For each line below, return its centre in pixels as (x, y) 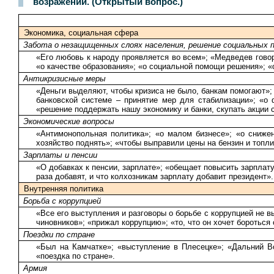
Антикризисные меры (65, 78)
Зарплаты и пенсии (60, 155)
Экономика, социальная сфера (81, 32)
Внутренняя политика (64, 188)
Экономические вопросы (69, 121)
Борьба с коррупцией (62, 201)
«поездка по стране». (76, 256)
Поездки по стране (59, 234)
